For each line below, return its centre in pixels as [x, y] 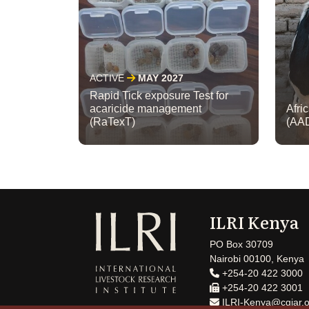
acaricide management [146, 109]
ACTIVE [107, 78]
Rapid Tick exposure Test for [159, 96]
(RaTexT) [112, 122]
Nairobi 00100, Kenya [257, 259]
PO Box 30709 [241, 245]
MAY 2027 [161, 78]
